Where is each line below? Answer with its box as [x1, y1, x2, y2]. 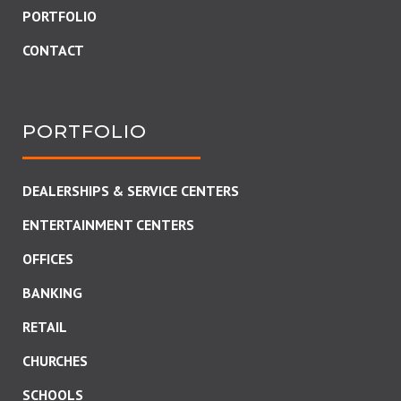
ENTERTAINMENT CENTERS [22, 216, 194, 234]
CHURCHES [22, 352, 88, 370]
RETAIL [22, 318, 67, 336]
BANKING [22, 284, 82, 302]
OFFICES [22, 250, 73, 268]
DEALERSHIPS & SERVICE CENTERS [22, 182, 239, 200]
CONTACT [22, 41, 84, 59]
